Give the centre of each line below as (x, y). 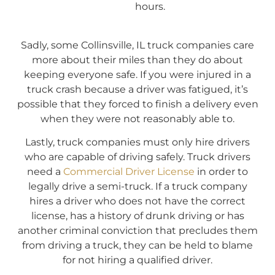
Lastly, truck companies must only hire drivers (137, 142)
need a (45, 172)
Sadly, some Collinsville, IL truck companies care (137, 45)
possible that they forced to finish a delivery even (137, 104)
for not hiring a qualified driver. (137, 260)
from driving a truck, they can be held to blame (137, 246)
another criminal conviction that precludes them (137, 231)
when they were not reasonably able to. (137, 118)
